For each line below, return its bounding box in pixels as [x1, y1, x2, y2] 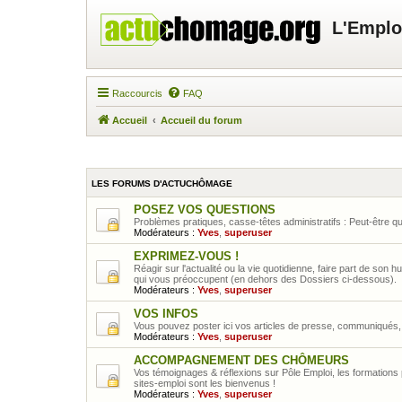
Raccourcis [112, 88, 162, 99]
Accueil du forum [161, 115, 242, 126]
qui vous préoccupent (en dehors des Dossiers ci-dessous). [134, 273, 397, 284]
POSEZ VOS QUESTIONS [134, 202, 275, 216]
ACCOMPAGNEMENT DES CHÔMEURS [134, 353, 349, 367]
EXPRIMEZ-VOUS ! [134, 249, 239, 263]
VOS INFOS [134, 306, 198, 320]
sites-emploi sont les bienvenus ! [134, 377, 275, 389]
